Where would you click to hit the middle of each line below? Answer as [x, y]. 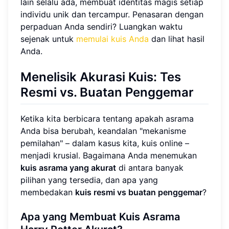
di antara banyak [150, 168]
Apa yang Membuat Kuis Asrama [100, 217]
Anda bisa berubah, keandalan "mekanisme [103, 131]
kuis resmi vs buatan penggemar [139, 192]
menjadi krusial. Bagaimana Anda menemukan [109, 156]
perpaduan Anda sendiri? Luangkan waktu [101, 26]
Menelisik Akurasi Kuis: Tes [101, 77]
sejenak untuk [48, 39]
